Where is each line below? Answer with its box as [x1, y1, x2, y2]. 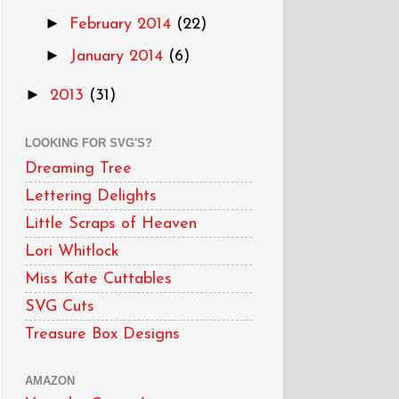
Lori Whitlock [25, 242, 119, 260]
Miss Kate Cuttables [25, 270, 172, 288]
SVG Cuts [25, 297, 94, 315]
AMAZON [25, 374, 75, 387]
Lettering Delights [25, 187, 157, 205]
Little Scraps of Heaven [25, 215, 197, 232]
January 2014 [69, 47, 168, 65]
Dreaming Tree [25, 159, 132, 177]
